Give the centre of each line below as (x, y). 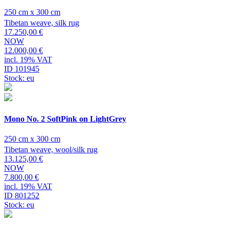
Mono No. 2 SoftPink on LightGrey (65, 119)
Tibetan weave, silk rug (42, 23)
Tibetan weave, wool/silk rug (51, 149)
